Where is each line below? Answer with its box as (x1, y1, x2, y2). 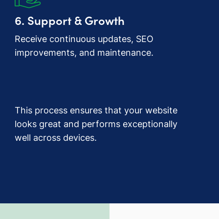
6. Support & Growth (15, 12, 125, 28)
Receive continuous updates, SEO (15, 34, 153, 44)
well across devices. (15, 132, 97, 143)
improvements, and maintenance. (15, 47, 153, 58)
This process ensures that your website (15, 105, 177, 116)
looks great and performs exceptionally (15, 119, 177, 130)
